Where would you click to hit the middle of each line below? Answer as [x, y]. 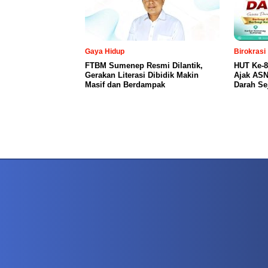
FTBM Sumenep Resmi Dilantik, [144, 65]
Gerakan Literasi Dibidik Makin [142, 75]
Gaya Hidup [105, 51]
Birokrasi [250, 51]
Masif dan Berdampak [125, 84]
